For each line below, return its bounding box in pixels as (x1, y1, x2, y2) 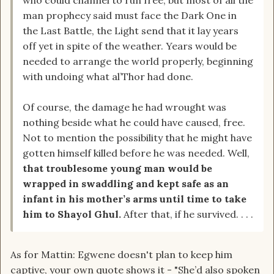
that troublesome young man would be (23, 162, 212, 175)
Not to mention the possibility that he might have (23, 131, 252, 144)
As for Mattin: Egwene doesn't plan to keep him (10, 248, 232, 261)
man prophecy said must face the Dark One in (23, 9, 237, 22)
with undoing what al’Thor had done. (23, 70, 193, 83)
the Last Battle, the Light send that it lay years (23, 24, 239, 37)
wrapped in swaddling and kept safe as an (23, 177, 229, 190)
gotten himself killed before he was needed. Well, (23, 147, 250, 160)
